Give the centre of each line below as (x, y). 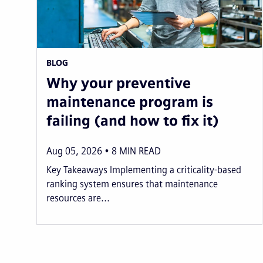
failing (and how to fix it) (133, 120)
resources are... (78, 198)
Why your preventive (119, 83)
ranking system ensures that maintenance (132, 184)
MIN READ (140, 151)
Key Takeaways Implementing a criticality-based (144, 170)
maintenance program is (130, 102)
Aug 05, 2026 (74, 151)
